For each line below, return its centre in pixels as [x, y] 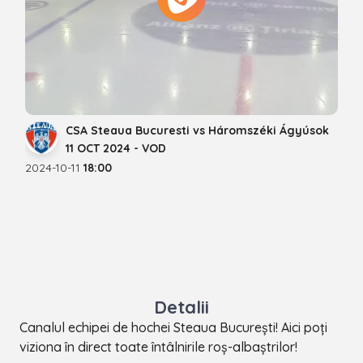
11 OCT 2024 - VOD [116, 148]
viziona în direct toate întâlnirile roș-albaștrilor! [158, 346]
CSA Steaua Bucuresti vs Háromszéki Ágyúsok [197, 130]
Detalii [181, 307]
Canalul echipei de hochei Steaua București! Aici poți [173, 327]
